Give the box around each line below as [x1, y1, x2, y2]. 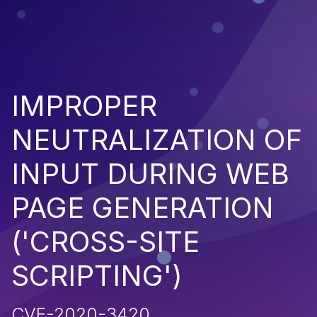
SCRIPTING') [11, 258, 183, 293]
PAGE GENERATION [11, 190, 274, 225]
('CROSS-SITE [11, 224, 200, 259]
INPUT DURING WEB [11, 156, 289, 191]
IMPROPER [11, 88, 157, 123]
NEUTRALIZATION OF [11, 122, 302, 157]
